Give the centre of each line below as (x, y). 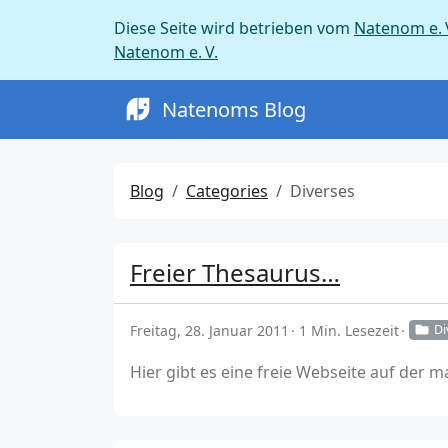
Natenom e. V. (166, 52)
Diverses (322, 191)
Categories (227, 191)
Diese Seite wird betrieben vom (234, 28)
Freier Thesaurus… (235, 272)
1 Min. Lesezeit (349, 330)
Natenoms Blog (234, 109)
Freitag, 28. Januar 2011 (209, 330)
